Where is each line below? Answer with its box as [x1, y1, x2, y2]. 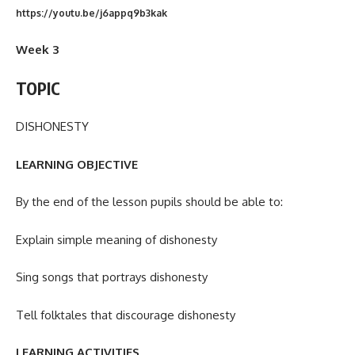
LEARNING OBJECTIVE [16, 156, 138, 172]
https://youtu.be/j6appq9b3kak [16, 6, 167, 19]
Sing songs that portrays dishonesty [16, 269, 208, 285]
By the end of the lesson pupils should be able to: [16, 194, 283, 210]
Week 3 [16, 42, 59, 58]
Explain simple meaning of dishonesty [16, 231, 217, 247]
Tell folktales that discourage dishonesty [16, 307, 235, 323]
